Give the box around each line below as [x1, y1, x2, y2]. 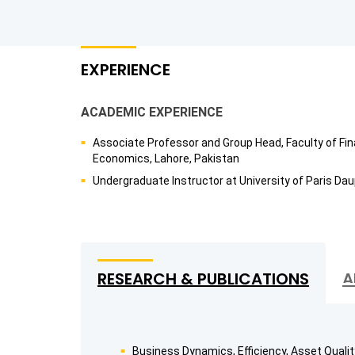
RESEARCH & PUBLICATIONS [97, 267, 309, 290]
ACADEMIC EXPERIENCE [81, 104, 223, 120]
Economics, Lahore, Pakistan [93, 151, 239, 165]
